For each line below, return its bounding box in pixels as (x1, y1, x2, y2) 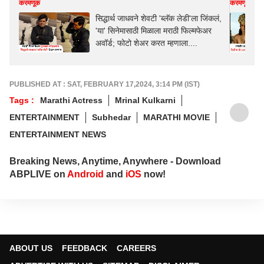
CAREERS (117, 243, 156, 253)
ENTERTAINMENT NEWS (9, 129, 106, 139)
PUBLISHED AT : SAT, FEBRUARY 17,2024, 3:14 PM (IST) (9, 80, 200, 88)
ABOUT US (9, 243, 52, 253)
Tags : (9, 95, 34, 105)
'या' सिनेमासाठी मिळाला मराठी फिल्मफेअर (95, 26, 212, 35)
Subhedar (92, 112, 131, 122)
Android (67, 169, 104, 179)
